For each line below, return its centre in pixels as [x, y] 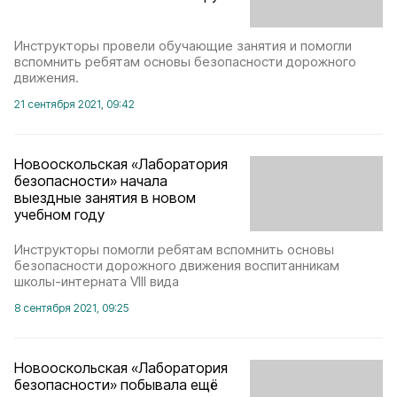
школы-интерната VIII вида [97, 281]
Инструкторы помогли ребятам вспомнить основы [174, 249]
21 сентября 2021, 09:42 [74, 105]
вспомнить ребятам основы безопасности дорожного [185, 62]
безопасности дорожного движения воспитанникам [177, 265]
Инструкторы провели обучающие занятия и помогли [183, 46]
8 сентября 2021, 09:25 [71, 307]
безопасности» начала [91, 181]
